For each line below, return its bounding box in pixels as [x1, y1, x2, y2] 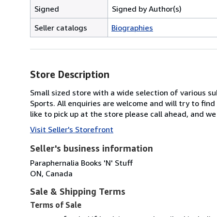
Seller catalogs [34, 22, 87, 32]
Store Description [30, 68, 109, 80]
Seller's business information [30, 142, 153, 154]
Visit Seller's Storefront [30, 124, 113, 134]
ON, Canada [30, 168, 73, 178]
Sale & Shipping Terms [30, 186, 125, 197]
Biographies [111, 22, 153, 32]
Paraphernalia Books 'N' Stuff [30, 157, 133, 168]
